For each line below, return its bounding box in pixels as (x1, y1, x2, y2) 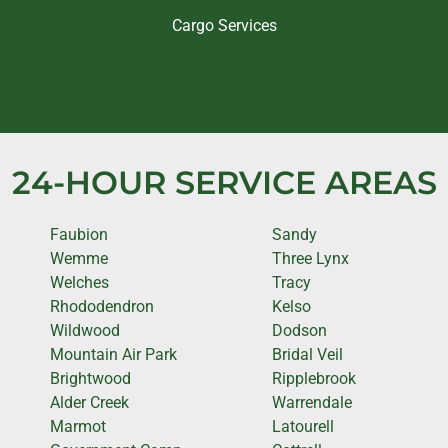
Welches (50, 272, 109, 292)
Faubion (50, 224, 108, 244)
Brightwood (50, 368, 131, 388)
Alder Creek (50, 392, 129, 412)
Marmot (50, 416, 106, 436)
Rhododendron (50, 296, 154, 316)
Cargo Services (171, 16, 277, 36)
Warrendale (272, 392, 352, 412)
